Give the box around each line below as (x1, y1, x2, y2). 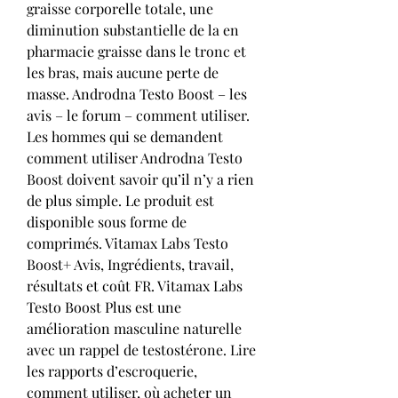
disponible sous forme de (27, 211, 187, 231)
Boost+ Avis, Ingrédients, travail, (27, 254, 234, 274)
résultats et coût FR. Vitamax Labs (27, 275, 243, 295)
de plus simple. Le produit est (27, 190, 214, 210)
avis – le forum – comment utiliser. (27, 105, 250, 124)
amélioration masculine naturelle (27, 318, 242, 338)
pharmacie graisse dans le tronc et (27, 41, 246, 60)
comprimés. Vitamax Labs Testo (27, 233, 228, 252)
